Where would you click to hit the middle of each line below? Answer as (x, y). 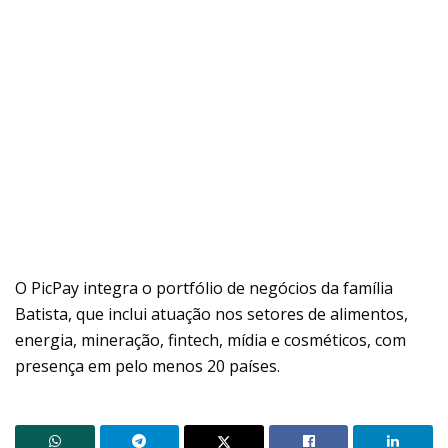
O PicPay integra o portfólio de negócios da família (204, 288)
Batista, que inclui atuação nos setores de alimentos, (211, 314)
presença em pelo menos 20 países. (147, 366)
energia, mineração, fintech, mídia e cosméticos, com (210, 340)
